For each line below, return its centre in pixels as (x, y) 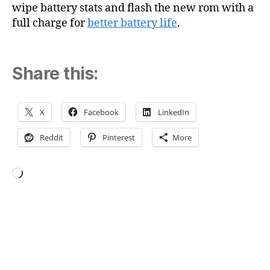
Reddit (52, 138)
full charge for (50, 23)
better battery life (132, 23)
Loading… (37, 186)
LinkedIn (174, 112)
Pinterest (119, 138)
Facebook (101, 112)
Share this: (55, 74)
